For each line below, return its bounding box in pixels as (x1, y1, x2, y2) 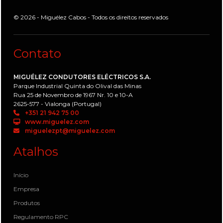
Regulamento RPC (13, 213, 68, 221)
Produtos (13, 199, 40, 207)
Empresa (13, 185, 39, 193)
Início (13, 171, 28, 179)
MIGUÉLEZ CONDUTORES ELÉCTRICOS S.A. (13, 73, 151, 81)
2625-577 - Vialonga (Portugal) (13, 100, 102, 108)
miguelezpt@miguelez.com (23, 127, 115, 135)
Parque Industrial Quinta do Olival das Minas (13, 82, 141, 90)
